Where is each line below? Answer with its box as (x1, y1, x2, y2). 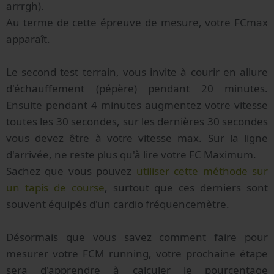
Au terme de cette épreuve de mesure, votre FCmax (6, 15, 268, 29)
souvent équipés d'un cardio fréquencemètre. (6, 196, 229, 211)
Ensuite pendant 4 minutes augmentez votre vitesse (6, 97, 268, 112)
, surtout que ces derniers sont (104, 180, 268, 194)
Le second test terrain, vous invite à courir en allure (6, 64, 268, 79)
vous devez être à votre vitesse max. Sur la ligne (6, 130, 268, 145)
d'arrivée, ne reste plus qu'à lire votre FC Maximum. (6, 147, 256, 161)
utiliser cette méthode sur (136, 163, 268, 178)
